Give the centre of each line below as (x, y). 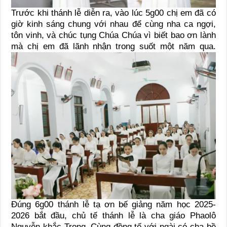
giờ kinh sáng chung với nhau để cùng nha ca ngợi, (113, 24)
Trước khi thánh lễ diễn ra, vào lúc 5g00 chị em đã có (113, 13)
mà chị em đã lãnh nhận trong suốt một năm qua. (113, 47)
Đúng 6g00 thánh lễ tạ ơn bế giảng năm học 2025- (113, 205)
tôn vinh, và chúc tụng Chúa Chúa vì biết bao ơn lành (113, 35)
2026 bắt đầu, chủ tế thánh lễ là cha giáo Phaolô (113, 216)
